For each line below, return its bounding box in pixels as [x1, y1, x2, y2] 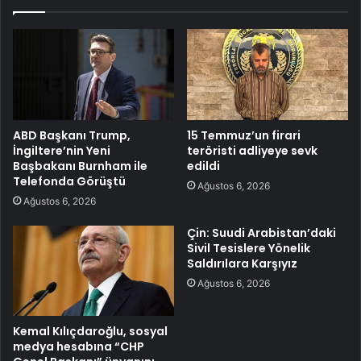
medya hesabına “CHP [13, 338, 144, 355]
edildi [187, 157, 220, 174]
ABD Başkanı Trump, [13, 127, 131, 143]
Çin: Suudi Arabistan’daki [187, 224, 336, 241]
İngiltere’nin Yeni [13, 142, 110, 159]
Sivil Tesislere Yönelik [187, 239, 310, 256]
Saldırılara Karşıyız [187, 255, 297, 272]
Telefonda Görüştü [13, 172, 126, 189]
